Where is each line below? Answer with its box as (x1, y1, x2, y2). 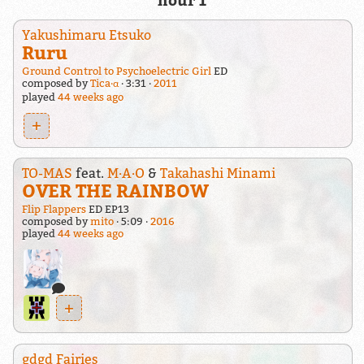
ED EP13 (85, 203, 129, 216)
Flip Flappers (21, 203, 86, 216)
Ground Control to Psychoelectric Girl (21, 64, 211, 77)
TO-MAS (21, 165, 72, 182)
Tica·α (89, 76, 119, 89)
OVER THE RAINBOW (21, 180, 209, 202)
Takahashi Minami (159, 165, 275, 182)
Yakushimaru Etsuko (21, 26, 151, 43)
